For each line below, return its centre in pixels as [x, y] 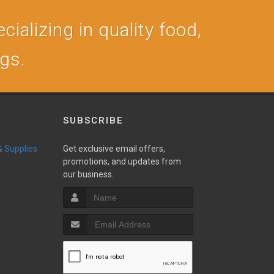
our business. [88, 174]
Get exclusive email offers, [114, 149]
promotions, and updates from [122, 161]
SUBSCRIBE [93, 120]
